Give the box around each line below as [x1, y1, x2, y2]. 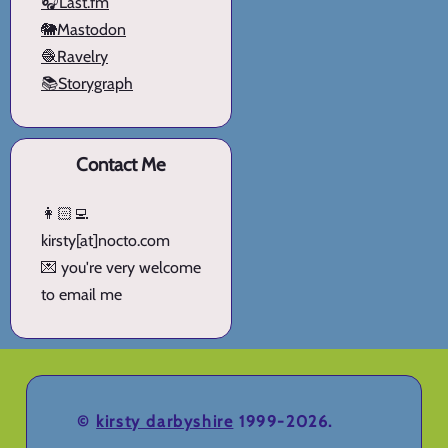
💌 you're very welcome [41, 258, 201, 278]
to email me [41, 285, 122, 305]
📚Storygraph [41, 74, 133, 94]
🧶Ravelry [41, 47, 108, 67]
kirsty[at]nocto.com [41, 231, 170, 251]
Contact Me [76, 153, 166, 177]
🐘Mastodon [41, 20, 126, 40]
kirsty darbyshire [96, 412, 234, 432]
